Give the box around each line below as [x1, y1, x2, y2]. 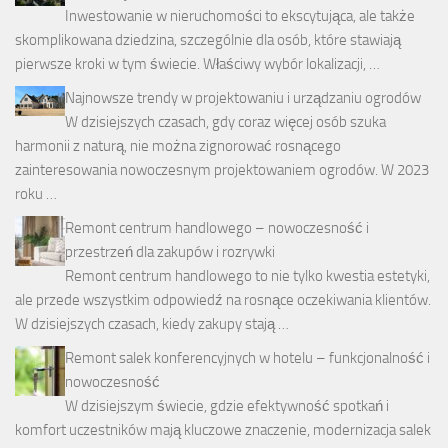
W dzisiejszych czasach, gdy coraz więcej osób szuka [65, 113, 386, 132]
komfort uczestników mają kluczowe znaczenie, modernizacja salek [15, 421, 431, 440]
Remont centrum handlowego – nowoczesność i [65, 219, 369, 238]
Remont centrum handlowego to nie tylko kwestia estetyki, [65, 267, 430, 286]
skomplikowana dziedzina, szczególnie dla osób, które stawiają [15, 31, 401, 50]
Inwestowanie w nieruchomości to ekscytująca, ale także [65, 7, 415, 26]
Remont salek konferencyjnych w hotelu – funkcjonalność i [65, 349, 430, 368]
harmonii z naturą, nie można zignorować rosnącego [15, 137, 341, 156]
